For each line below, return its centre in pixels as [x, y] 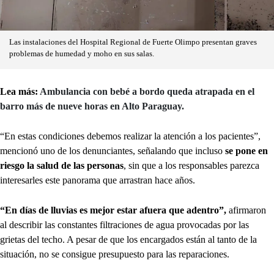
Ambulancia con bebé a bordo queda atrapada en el [146, 91]
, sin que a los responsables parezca [191, 165]
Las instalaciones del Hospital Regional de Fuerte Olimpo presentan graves [133, 42]
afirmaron [246, 210]
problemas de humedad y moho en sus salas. [82, 54]
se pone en [246, 150]
